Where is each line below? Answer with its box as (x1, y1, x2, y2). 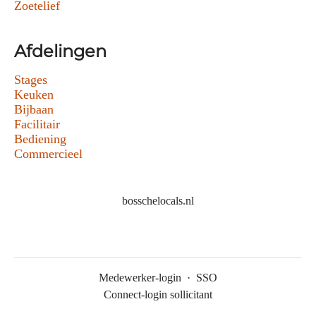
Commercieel (14, 147, 83, 162)
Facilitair (14, 117, 60, 132)
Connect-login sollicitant (104, 288, 212, 301)
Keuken (14, 87, 54, 102)
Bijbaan (14, 102, 54, 117)
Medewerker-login (99, 272, 181, 284)
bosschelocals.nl (122, 195, 194, 207)
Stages (14, 73, 47, 87)
